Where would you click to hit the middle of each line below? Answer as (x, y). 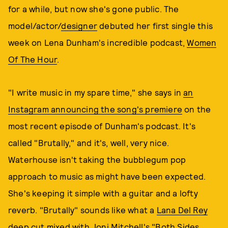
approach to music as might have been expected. (107, 176)
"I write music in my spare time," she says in (96, 92)
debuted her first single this (155, 25)
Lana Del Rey (182, 210)
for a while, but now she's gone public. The (94, 9)
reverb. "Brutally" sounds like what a (82, 210)
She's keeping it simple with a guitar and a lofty (103, 193)
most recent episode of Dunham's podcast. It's (102, 126)
